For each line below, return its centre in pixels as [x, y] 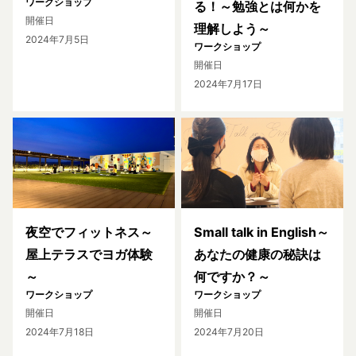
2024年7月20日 [229, 332]
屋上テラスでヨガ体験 [89, 255]
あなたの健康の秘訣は [257, 255]
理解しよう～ [232, 28]
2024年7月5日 [57, 39]
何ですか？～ [232, 277]
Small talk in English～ [261, 232]
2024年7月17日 [228, 83]
